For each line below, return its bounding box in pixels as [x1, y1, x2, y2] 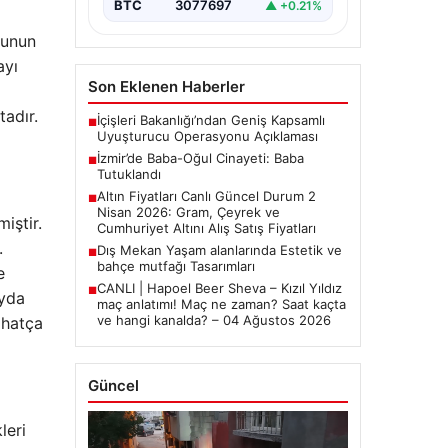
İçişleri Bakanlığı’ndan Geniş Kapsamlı [96, 112, 325, 129]
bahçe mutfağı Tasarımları [96, 258, 255, 275]
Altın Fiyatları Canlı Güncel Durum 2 [96, 188, 316, 205]
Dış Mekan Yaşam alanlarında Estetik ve [96, 242, 342, 259]
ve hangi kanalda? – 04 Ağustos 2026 [96, 312, 331, 329]
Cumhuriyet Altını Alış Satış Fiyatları [96, 220, 316, 237]
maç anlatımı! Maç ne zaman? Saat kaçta [96, 296, 346, 313]
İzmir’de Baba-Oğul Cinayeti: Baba [96, 150, 304, 167]
